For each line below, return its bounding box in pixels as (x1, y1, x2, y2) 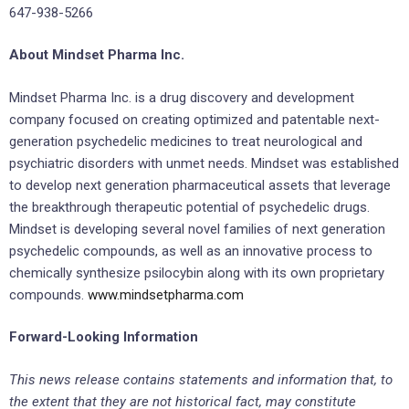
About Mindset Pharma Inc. (9, 47, 184, 64)
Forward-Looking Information (9, 329, 198, 346)
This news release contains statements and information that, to (9, 371, 393, 388)
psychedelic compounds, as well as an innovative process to (9, 242, 372, 259)
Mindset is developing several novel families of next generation (9, 220, 385, 237)
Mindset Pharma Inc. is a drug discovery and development (9, 89, 354, 106)
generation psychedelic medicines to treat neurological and (9, 132, 362, 150)
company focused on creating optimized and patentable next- (9, 110, 380, 128)
